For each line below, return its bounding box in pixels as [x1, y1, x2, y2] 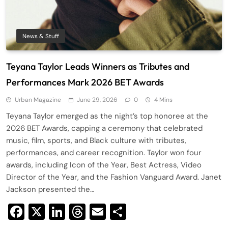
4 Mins [154, 95, 173, 104]
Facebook [24, 201, 97, 222]
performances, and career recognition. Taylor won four [6, 147, 202, 158]
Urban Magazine [15, 95, 61, 104]
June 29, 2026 [77, 95, 118, 104]
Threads [85, 201, 146, 222]
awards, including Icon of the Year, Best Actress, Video [6, 159, 202, 170]
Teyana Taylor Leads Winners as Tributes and [6, 60, 189, 72]
